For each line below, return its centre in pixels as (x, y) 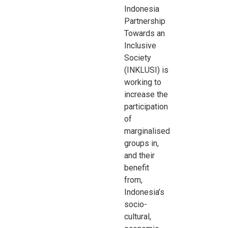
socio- (136, 204)
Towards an (145, 33)
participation (146, 106)
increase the (146, 94)
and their (140, 155)
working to (143, 82)
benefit (137, 167)
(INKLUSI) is (147, 70)
